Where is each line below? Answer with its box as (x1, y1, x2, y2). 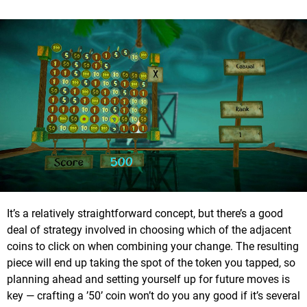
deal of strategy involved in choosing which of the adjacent (7, 223, 291, 237)
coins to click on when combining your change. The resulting (7, 240, 299, 254)
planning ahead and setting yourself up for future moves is (7, 273, 290, 286)
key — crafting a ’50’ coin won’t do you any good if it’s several (7, 289, 300, 303)
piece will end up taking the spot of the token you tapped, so (7, 256, 295, 270)
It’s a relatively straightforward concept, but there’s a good (7, 207, 283, 221)
